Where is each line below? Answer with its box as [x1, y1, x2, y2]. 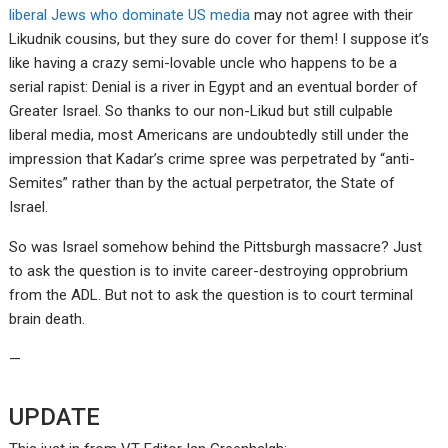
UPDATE [9, 403, 101, 432]
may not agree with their [250, 6, 414, 25]
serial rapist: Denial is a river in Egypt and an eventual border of [9, 78, 419, 97]
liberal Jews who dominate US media [9, 6, 251, 25]
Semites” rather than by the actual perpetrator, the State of [9, 174, 396, 193]
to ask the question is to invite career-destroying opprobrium [9, 262, 409, 281]
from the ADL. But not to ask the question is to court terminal [9, 286, 414, 305]
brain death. [9, 310, 86, 329]
